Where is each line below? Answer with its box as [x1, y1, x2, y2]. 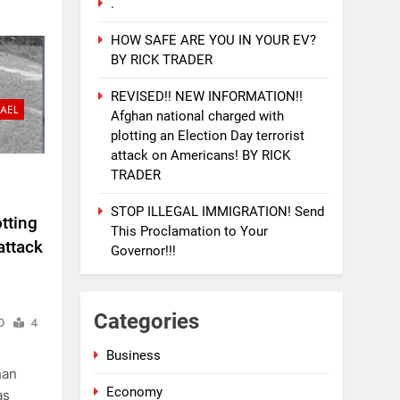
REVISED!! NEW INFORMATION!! [111, 87, 304, 104]
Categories [94, 308, 200, 334]
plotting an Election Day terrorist [111, 127, 305, 144]
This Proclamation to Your [111, 222, 269, 239]
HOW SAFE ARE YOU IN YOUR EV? [111, 31, 317, 48]
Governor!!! [111, 242, 177, 259]
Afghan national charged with [111, 107, 285, 124]
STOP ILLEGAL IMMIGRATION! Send [111, 203, 325, 220]
